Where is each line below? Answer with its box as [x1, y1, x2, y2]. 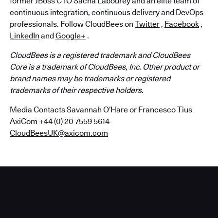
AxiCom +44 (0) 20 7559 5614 [10, 117, 109, 126]
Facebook [164, 19, 199, 29]
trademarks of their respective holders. [10, 86, 144, 95]
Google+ [55, 31, 86, 40]
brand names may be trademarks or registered [10, 74, 170, 83]
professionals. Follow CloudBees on [10, 19, 135, 29]
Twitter [135, 19, 160, 29]
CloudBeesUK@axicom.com [10, 128, 108, 138]
